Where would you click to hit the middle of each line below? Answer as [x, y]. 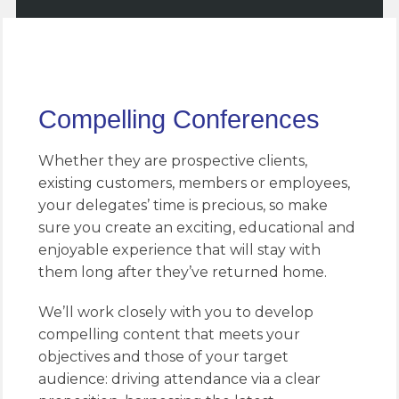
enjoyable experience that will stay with [179, 249]
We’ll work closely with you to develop [175, 312]
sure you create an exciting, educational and [196, 227]
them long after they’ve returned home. [182, 272]
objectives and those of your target [163, 356]
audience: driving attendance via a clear [179, 379]
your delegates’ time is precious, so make [183, 205]
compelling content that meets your [169, 334]
